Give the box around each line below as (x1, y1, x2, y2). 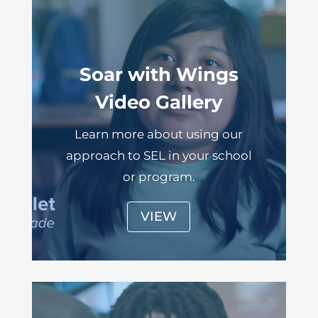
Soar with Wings (79, 62, 238, 86)
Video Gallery (94, 90, 223, 114)
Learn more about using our (75, 126, 243, 141)
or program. (122, 169, 195, 184)
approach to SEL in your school (65, 148, 252, 163)
